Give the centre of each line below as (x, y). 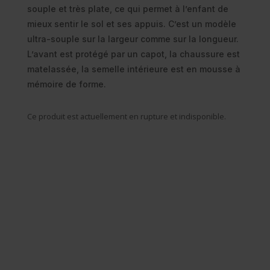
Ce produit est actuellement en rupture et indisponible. (126, 117)
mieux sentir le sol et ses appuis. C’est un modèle (131, 24)
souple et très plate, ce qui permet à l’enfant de (127, 9)
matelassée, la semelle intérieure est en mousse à (133, 69)
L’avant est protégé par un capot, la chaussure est (133, 54)
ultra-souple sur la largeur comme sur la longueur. (133, 39)
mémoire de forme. (66, 84)
